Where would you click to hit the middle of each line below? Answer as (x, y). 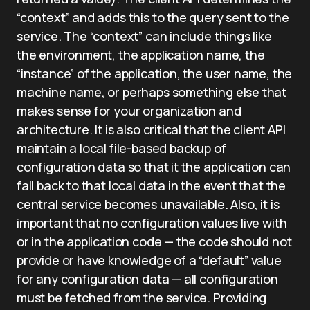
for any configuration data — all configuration (147, 279)
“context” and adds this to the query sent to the (153, 17)
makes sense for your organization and (129, 111)
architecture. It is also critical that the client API (151, 129)
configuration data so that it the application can (154, 167)
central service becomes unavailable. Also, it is (148, 204)
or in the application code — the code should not (154, 241)
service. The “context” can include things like (144, 36)
